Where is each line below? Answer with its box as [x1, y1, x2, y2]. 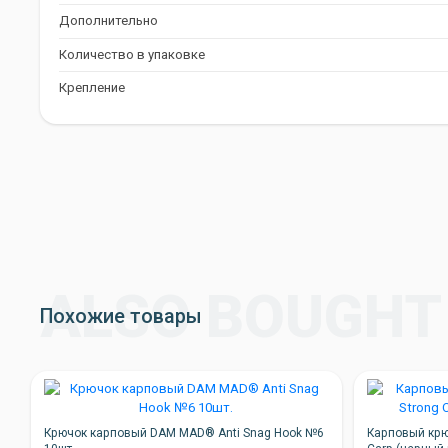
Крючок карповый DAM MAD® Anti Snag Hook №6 [43, 426, 324, 441]
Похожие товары [39, 304, 202, 328]
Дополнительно [59, 13, 159, 29]
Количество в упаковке [59, 46, 206, 62]
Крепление [59, 80, 126, 96]
